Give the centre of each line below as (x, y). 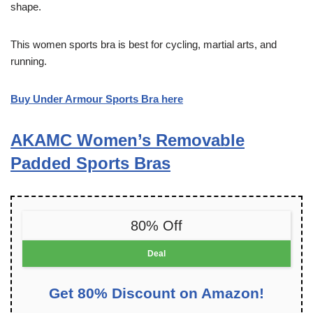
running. (29, 61)
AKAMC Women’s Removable (128, 140)
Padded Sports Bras (90, 163)
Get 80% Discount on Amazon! (156, 293)
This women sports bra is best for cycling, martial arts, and (144, 45)
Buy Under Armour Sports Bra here (97, 99)
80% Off (156, 226)
